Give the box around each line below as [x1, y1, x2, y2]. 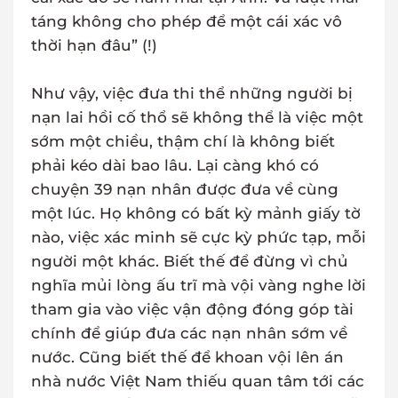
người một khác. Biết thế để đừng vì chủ [31, 252, 348, 271]
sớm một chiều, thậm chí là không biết [31, 132, 335, 151]
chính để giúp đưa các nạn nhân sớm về [31, 324, 347, 343]
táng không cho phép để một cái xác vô [31, 12, 342, 31]
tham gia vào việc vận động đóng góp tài [31, 300, 354, 319]
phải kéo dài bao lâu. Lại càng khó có [31, 156, 319, 175]
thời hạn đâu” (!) [31, 36, 157, 55]
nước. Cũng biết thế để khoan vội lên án [31, 348, 344, 367]
